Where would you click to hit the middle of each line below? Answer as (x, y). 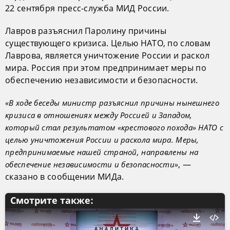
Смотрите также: (52, 201)
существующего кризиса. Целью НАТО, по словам (108, 43)
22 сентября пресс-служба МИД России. (87, 8)
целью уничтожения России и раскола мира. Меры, (102, 140)
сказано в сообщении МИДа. (65, 177)
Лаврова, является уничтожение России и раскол (108, 56)
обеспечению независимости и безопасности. (102, 80)
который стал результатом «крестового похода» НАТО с (114, 128)
